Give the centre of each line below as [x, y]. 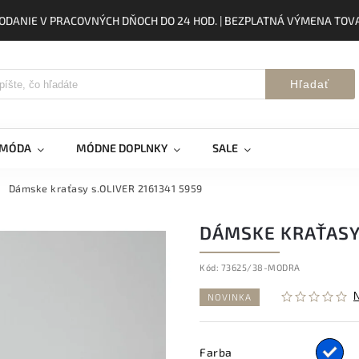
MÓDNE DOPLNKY [122, 148]
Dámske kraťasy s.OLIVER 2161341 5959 [105, 188]
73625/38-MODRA [260, 267]
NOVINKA [230, 297]
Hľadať [310, 84]
